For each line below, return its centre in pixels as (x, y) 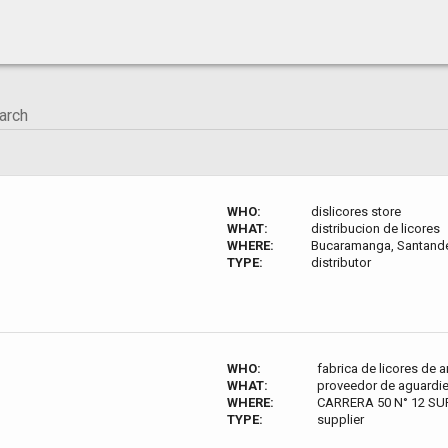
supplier (341, 419)
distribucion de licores (375, 228)
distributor (340, 262)
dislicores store (355, 211)
